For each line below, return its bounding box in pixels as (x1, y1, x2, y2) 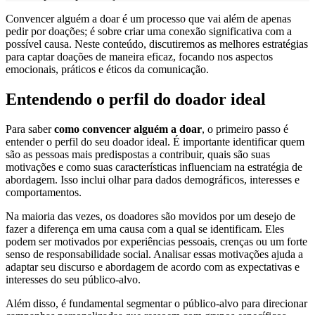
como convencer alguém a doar (54, 122, 202, 135)
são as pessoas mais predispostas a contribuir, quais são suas (6, 148, 270, 160)
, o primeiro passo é (202, 122, 288, 135)
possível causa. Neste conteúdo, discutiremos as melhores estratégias (6, 37, 308, 50)
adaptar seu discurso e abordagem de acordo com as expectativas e (6, 260, 300, 273)
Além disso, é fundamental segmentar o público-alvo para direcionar (6, 297, 307, 309)
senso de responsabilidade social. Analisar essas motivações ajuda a (6, 247, 303, 260)
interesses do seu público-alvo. (6, 273, 141, 285)
